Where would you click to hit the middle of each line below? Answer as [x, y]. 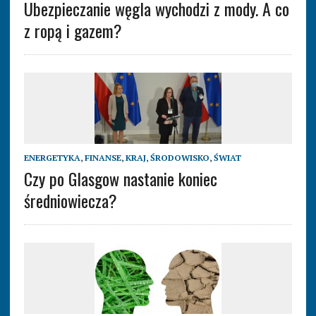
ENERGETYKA [52, 158]
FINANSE [103, 158]
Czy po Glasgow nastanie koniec [120, 179]
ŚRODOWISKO [180, 158]
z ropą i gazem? [73, 31]
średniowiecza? [70, 201]
